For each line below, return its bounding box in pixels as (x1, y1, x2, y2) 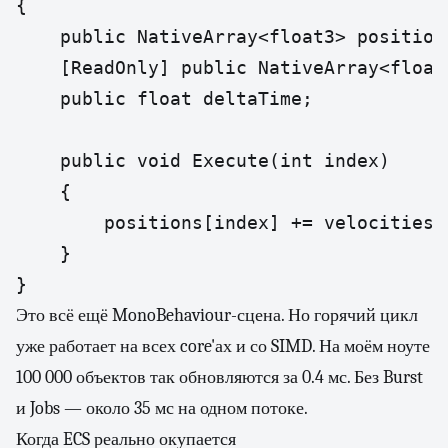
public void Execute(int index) (16, 150, 390, 171)
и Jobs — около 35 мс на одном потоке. (16, 398, 308, 419)
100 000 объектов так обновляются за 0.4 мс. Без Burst (16, 367, 423, 388)
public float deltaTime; (16, 88, 313, 109)
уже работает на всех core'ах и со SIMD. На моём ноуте (16, 336, 430, 357)
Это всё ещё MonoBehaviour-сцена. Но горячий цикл (16, 305, 418, 326)
